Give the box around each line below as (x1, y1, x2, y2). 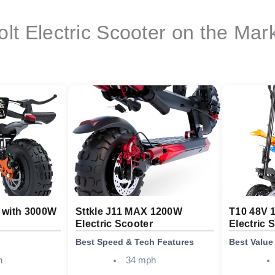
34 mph (125, 255, 156, 266)
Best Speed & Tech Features (76, 237, 194, 247)
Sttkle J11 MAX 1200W (76, 206, 183, 217)
